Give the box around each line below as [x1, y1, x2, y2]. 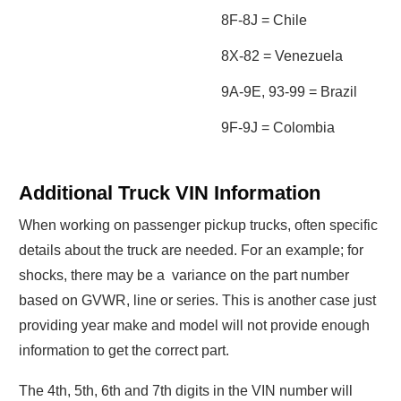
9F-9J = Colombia [221, 120, 335, 136]
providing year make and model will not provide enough [19, 318, 370, 334]
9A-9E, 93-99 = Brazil [221, 84, 357, 100]
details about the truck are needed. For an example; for [19, 243, 363, 259]
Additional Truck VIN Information [19, 182, 320, 205]
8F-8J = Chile [221, 13, 307, 29]
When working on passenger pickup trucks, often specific [19, 218, 378, 234]
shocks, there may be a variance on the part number [19, 268, 349, 284]
